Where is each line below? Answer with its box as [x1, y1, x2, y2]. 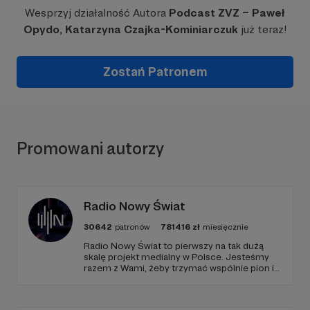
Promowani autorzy [17, 138, 164, 158]
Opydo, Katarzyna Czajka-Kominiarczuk [23, 22, 238, 36]
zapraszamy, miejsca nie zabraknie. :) [84, 284, 241, 295]
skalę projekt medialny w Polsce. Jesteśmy [84, 250, 269, 262]
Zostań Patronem [102, 64, 208, 79]
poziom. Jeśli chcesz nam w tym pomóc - [84, 273, 266, 284]
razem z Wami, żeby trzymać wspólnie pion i [84, 262, 274, 273]
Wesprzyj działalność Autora [25, 6, 169, 19]
